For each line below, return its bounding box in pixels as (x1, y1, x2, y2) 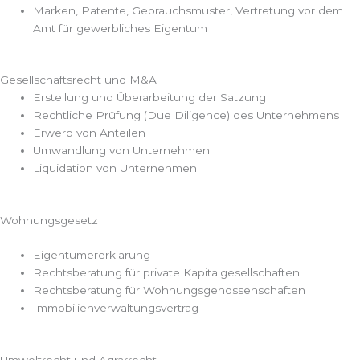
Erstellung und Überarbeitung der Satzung (33, 91, 267, 104)
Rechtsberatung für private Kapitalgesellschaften (33, 266, 301, 280)
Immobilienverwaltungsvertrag (33, 301, 199, 315)
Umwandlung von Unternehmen (33, 144, 211, 157)
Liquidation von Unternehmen (33, 162, 198, 175)
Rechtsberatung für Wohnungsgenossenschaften (33, 284, 306, 297)
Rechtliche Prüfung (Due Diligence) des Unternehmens (33, 108, 340, 122)
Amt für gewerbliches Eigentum (33, 21, 208, 35)
